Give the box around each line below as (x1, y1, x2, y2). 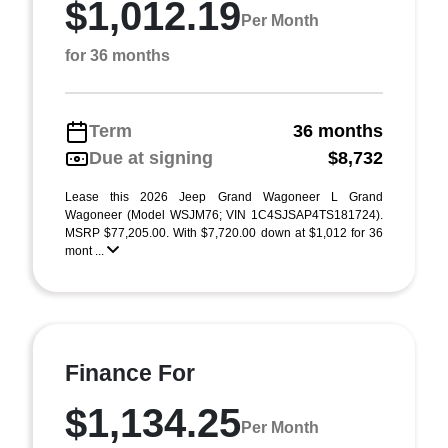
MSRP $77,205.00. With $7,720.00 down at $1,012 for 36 (65, 226, 383, 240)
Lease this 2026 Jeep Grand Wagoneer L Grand (65, 190, 383, 204)
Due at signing (89, 148, 213, 168)
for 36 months (65, 47, 170, 64)
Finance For (65, 360, 195, 386)
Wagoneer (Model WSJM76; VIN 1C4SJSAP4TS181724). (65, 208, 383, 222)
